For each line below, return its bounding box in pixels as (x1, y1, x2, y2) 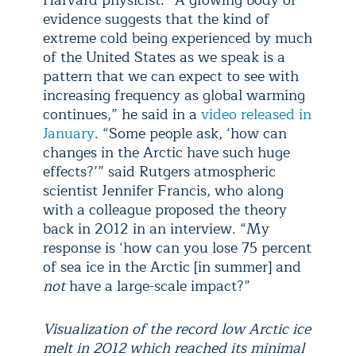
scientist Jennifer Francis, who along (43, 179, 284, 203)
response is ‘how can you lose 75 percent (43, 236, 311, 260)
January (43, 122, 95, 145)
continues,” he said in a (43, 103, 201, 126)
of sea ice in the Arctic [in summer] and (43, 255, 301, 279)
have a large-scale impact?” (65, 274, 250, 298)
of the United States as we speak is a (43, 45, 285, 69)
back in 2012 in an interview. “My (43, 217, 269, 241)
